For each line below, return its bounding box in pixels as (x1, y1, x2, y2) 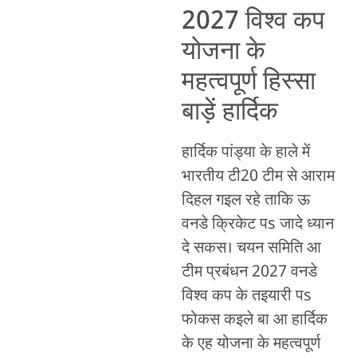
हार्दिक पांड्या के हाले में (181, 143, 310, 164)
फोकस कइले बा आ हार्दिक (181, 310, 328, 331)
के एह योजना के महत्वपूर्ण (181, 334, 320, 355)
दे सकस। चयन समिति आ (181, 238, 321, 260)
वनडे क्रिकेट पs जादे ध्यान (181, 214, 334, 236)
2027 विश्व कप (181, 6, 324, 40)
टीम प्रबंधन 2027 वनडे (181, 262, 317, 284)
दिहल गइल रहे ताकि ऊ (181, 190, 310, 212)
